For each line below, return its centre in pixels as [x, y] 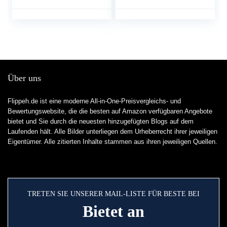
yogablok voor [43, 17]
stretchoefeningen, [49, 7]
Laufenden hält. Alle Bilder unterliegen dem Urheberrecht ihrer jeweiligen [112, 132]
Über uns [24, 78]
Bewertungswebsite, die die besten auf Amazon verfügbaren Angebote [110, 111]
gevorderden [40, 37]
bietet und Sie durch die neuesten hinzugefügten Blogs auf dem [101, 122]
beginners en [40, 27]
